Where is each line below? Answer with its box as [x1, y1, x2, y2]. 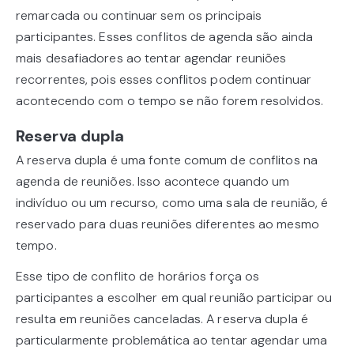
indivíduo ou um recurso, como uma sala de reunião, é [16, 194, 329, 212]
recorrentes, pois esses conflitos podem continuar [16, 71, 311, 88]
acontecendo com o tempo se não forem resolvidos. [16, 92, 323, 110]
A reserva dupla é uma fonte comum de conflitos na [16, 152, 318, 169]
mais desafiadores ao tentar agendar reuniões [16, 50, 287, 67]
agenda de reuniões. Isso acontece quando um [16, 173, 290, 190]
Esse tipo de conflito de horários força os [16, 268, 260, 285]
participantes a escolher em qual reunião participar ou [16, 289, 333, 307]
